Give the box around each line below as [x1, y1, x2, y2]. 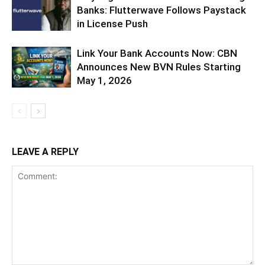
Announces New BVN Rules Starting [77, 61, 241, 73]
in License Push [77, 18, 148, 30]
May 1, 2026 [77, 75, 132, 86]
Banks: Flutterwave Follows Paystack [77, 4, 246, 16]
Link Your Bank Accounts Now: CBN [77, 47, 237, 59]
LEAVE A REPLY [12, 146, 79, 157]
